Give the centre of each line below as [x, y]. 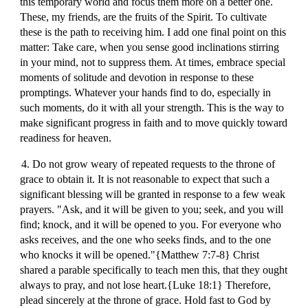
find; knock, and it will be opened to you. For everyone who [151, 224]
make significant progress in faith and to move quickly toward [154, 123]
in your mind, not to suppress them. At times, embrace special [153, 62]
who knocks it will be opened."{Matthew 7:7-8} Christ [140, 255]
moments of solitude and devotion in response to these [137, 77]
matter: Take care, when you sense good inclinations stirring [150, 47]
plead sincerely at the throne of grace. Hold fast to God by [146, 300]
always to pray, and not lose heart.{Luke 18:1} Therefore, [146, 285]
